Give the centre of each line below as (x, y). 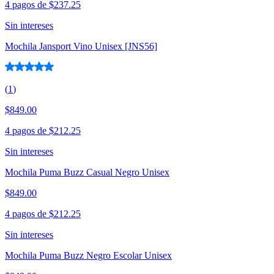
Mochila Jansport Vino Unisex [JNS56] (81, 46)
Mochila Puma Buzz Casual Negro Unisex (87, 172)
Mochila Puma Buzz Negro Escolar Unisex (88, 256)
